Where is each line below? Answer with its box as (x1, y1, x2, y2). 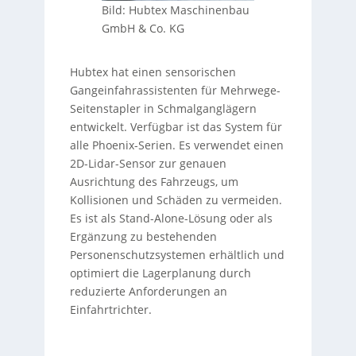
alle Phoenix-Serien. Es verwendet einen (69, 137, 284, 153)
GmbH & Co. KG (101, 20, 184, 36)
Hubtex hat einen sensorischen (69, 64, 236, 79)
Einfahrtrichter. (69, 301, 152, 317)
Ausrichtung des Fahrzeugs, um (69, 173, 238, 189)
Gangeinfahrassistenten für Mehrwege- (69, 82, 281, 98)
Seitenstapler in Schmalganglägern (69, 100, 257, 116)
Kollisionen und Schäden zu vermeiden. (69, 192, 282, 207)
